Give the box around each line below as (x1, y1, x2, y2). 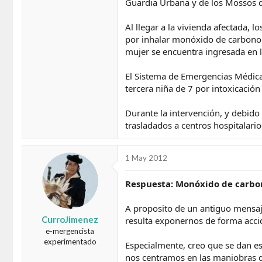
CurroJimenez (42, 213, 98, 225)
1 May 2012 (125, 153, 167, 163)
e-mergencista (46, 226, 94, 236)
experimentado (43, 236, 96, 246)
